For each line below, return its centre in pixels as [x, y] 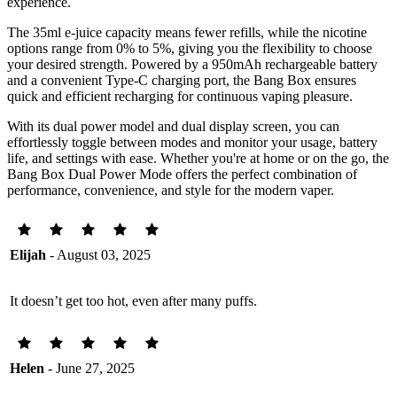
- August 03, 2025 [98, 254]
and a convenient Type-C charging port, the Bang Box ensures [182, 80]
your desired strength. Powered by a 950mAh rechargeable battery [192, 64]
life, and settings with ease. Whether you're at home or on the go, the [198, 158]
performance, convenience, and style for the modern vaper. [171, 190]
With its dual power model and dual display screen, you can [173, 126]
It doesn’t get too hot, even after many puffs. [133, 300]
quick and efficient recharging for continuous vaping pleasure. [180, 96]
